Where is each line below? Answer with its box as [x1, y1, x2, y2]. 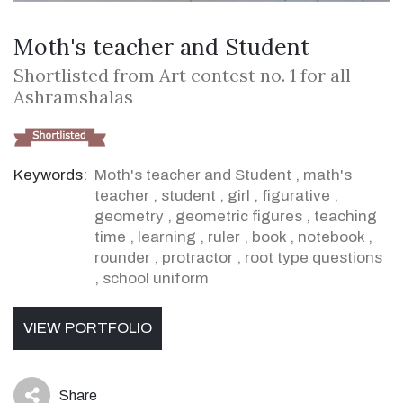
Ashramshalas [13, 85, 133, 109]
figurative [262, 187, 330, 205]
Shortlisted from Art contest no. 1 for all [13, 64, 351, 87]
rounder [94, 249, 150, 267]
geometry [94, 208, 164, 226]
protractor [162, 249, 233, 267]
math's [303, 166, 352, 184]
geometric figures [175, 208, 302, 226]
